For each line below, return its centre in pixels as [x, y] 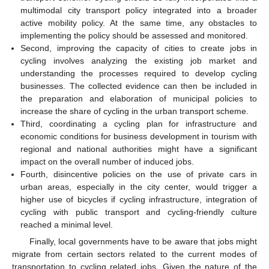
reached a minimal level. [67, 224]
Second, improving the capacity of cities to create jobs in [139, 48]
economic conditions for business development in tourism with [139, 136]
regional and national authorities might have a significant [139, 149]
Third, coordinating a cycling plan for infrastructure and [139, 123]
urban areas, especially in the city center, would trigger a [139, 186]
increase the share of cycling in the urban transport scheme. [135, 111]
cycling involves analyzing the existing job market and [139, 60]
